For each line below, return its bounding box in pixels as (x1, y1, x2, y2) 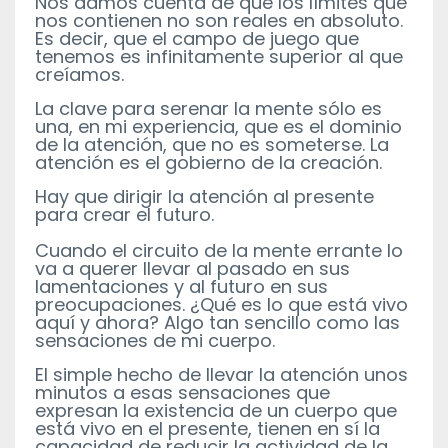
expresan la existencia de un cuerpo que (35, 397, 397, 423)
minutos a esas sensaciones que (35, 379, 330, 405)
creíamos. (35, 61, 124, 87)
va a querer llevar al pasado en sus (35, 255, 350, 281)
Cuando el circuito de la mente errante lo (35, 237, 403, 263)
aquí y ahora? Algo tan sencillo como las (35, 309, 400, 335)
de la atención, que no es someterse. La (35, 131, 389, 157)
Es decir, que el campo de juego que (35, 25, 359, 51)
